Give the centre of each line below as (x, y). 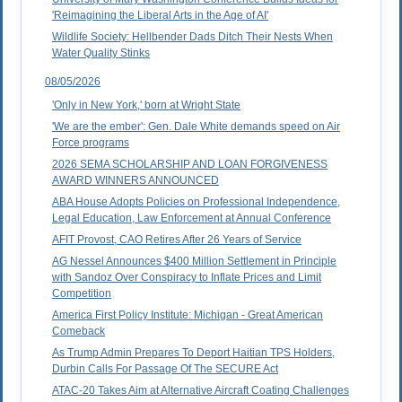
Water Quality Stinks (101, 53)
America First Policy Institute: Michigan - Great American (188, 315)
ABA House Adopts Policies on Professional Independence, (196, 202)
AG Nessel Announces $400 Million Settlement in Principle (194, 262)
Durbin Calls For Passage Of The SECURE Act (165, 369)
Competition (82, 294)
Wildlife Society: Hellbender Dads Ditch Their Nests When (192, 37)
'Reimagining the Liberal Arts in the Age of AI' (160, 16)
